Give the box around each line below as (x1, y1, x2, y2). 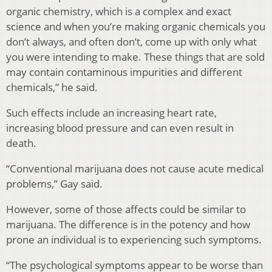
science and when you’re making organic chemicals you (6, 19, 265, 34)
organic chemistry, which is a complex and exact (6, 4, 231, 19)
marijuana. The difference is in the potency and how (6, 217, 250, 232)
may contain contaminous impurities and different (6, 65, 242, 80)
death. (6, 136, 36, 151)
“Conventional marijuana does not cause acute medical (6, 161, 263, 176)
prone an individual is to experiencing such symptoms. (6, 233, 262, 247)
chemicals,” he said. (6, 80, 98, 95)
